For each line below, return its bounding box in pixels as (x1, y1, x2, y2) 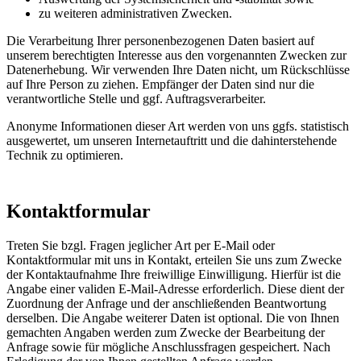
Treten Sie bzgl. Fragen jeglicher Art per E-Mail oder (6, 238, 275, 252)
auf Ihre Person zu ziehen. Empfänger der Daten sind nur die (6, 77, 314, 92)
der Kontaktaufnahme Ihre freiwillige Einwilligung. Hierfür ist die (6, 267, 341, 281)
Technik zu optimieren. (6, 148, 123, 163)
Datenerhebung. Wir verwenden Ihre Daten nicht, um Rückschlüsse (6, 63, 350, 77)
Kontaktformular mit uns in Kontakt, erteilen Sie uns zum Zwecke (6, 252, 342, 267)
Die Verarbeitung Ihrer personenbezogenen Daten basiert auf (6, 34, 314, 48)
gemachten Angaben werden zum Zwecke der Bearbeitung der (6, 325, 325, 339)
